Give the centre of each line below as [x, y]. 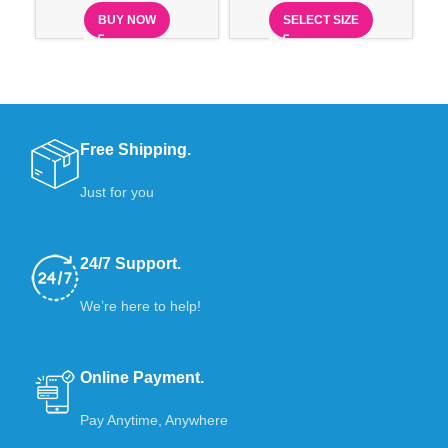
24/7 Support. [131, 263]
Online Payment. [142, 377]
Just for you [117, 191]
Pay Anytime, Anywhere [154, 419]
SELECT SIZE [321, 19]
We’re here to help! [141, 305]
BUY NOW [127, 19]
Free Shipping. [136, 149]
